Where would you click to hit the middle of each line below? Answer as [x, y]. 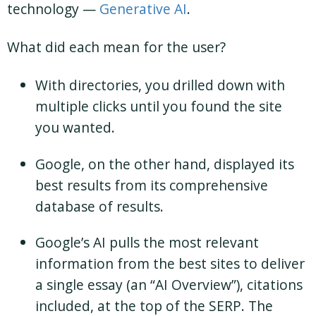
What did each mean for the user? [116, 47]
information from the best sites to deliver [170, 263]
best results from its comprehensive [152, 185]
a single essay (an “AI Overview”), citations [169, 284]
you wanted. [75, 128]
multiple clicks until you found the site [159, 107]
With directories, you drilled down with [160, 85]
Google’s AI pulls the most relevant [147, 242]
